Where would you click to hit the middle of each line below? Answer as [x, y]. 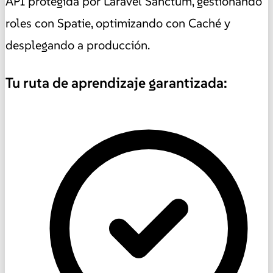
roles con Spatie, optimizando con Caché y [118, 23]
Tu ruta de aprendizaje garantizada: [116, 83]
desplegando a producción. [78, 45]
